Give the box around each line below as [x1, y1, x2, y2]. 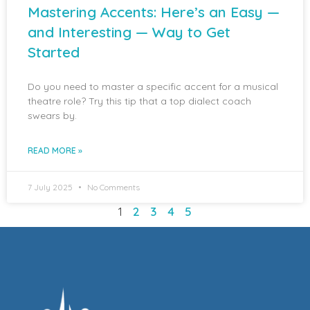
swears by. [28, 109, 77, 122]
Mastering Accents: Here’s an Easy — [28, 2, 280, 21]
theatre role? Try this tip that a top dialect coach [28, 94, 251, 107]
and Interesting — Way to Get [28, 22, 230, 41]
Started [28, 42, 80, 61]
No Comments [85, 181, 140, 192]
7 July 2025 [28, 181, 75, 192]
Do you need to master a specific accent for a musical [28, 80, 278, 93]
